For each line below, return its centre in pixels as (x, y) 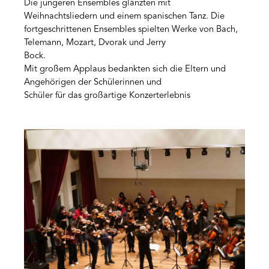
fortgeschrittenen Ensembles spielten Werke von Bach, (131, 30)
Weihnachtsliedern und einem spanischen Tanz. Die (124, 17)
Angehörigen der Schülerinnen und (93, 83)
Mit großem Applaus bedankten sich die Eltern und (125, 70)
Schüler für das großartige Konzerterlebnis (107, 96)
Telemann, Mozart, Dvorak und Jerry (95, 43)
